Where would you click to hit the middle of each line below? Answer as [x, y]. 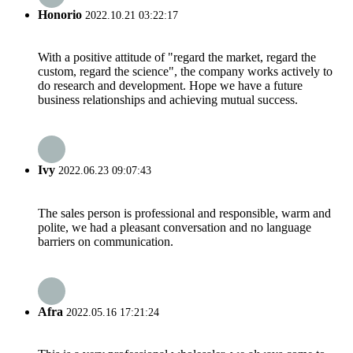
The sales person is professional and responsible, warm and [184, 213]
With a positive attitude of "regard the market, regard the [177, 57]
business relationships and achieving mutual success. [168, 99]
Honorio [60, 14]
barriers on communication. [106, 241]
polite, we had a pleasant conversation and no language [175, 227]
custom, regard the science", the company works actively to [185, 71]
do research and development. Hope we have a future [170, 85]
